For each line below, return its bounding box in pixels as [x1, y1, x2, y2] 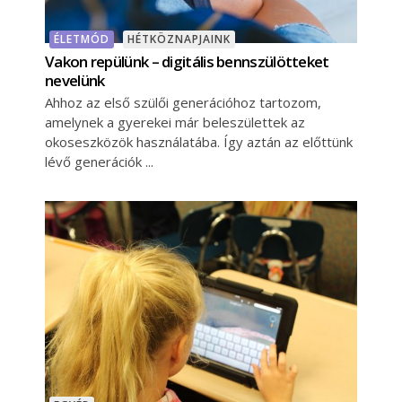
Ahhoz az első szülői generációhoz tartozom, [45, 92, 321, 111]
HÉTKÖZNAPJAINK [127, 31, 231, 47]
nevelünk [45, 69, 105, 91]
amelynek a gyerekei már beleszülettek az [45, 112, 305, 131]
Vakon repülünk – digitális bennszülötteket [45, 50, 329, 72]
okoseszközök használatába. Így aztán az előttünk [45, 132, 353, 151]
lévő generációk [45, 152, 145, 170]
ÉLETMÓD [54, 31, 109, 47]
